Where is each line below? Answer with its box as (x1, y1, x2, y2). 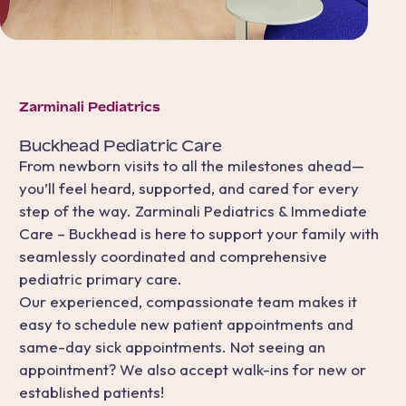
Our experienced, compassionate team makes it (19, 291, 358, 311)
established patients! (19, 382, 165, 401)
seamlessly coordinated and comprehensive (19, 246, 328, 266)
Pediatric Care (99, 135, 222, 155)
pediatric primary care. (19, 268, 183, 288)
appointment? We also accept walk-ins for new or (19, 359, 367, 379)
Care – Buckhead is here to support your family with (19, 223, 380, 243)
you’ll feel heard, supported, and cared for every (19, 178, 360, 198)
